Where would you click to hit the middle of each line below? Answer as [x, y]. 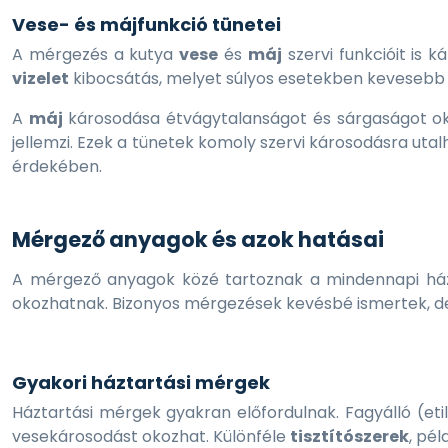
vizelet [40, 78]
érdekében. [57, 166]
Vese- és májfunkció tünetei [146, 24]
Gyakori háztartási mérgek [141, 382]
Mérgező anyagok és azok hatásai [198, 239]
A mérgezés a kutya [96, 54]
